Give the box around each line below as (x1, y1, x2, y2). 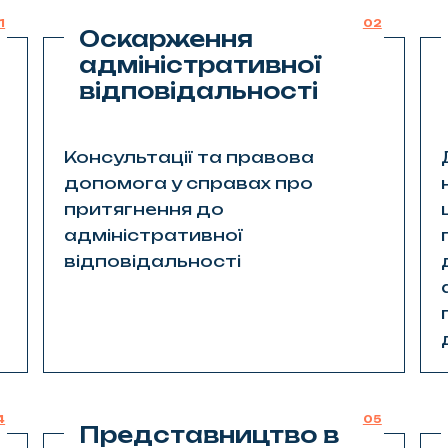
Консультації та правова (64, 146, 315, 167)
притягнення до (64, 198, 225, 219)
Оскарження (79, 24, 254, 52)
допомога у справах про (64, 172, 314, 193)
